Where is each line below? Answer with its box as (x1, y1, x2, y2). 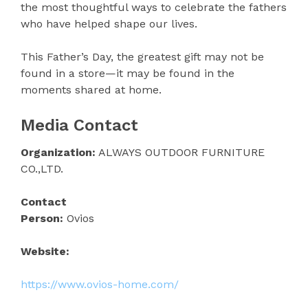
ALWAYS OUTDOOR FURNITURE (96, 145, 265, 159)
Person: (21, 211, 63, 225)
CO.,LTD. (21, 162, 63, 175)
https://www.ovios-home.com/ (21, 277, 179, 291)
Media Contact (21, 115, 138, 135)
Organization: (21, 145, 96, 159)
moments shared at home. (21, 82, 162, 96)
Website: (21, 244, 69, 258)
